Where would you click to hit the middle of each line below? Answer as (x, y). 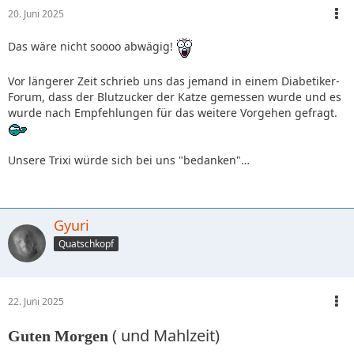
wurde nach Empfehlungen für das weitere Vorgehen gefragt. (173, 113)
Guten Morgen (58, 336)
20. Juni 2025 (36, 14)
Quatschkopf (86, 244)
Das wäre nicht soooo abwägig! (92, 47)
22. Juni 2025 (36, 302)
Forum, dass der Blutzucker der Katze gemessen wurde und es (175, 97)
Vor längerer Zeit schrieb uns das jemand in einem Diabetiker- (174, 81)
